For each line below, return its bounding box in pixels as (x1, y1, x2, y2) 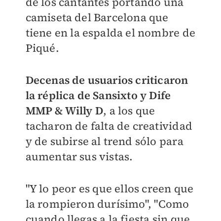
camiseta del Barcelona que (25, 10, 169, 25)
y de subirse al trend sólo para (25, 134, 184, 149)
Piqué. (25, 40, 59, 56)
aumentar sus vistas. (25, 149, 136, 164)
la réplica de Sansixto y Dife (25, 88, 171, 103)
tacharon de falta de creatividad (25, 118, 192, 134)
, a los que (103, 103, 155, 118)
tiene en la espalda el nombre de (25, 25, 195, 40)
